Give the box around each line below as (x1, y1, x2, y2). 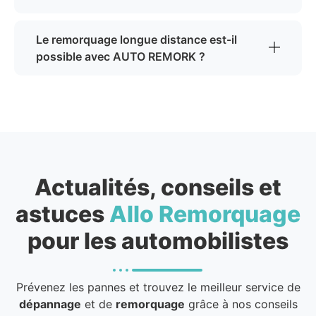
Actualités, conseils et (35, 174, 281, 202)
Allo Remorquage (109, 200, 300, 229)
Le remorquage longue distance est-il (36, 32, 237, 47)
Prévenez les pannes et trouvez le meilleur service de (16, 280, 300, 295)
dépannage (18, 297, 81, 312)
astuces (16, 200, 109, 229)
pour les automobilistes (28, 227, 288, 255)
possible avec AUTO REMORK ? (36, 49, 205, 64)
